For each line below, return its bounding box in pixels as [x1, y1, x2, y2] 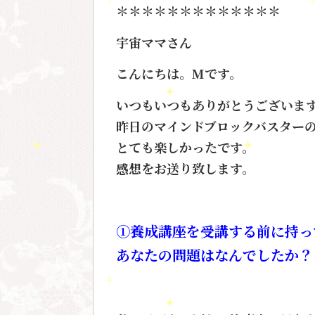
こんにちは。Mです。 [116, 64, 242, 83]
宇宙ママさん [116, 32, 192, 51]
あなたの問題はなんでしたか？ [116, 245, 313, 266]
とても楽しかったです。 [116, 137, 255, 156]
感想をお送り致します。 [116, 158, 255, 177]
